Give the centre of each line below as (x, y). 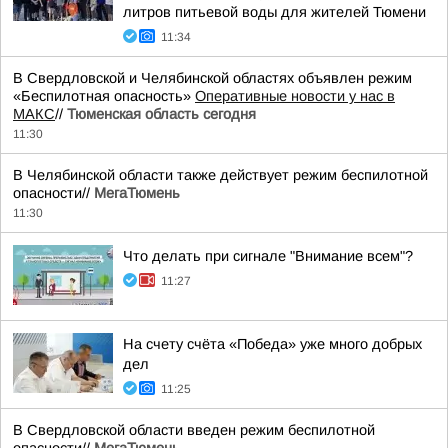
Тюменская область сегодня (161, 114)
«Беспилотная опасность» (104, 96)
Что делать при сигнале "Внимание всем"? (268, 256)
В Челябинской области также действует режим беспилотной (220, 175)
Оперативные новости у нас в (295, 96)
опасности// (53, 193)
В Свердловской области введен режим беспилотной (194, 430)
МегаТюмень (137, 193)
